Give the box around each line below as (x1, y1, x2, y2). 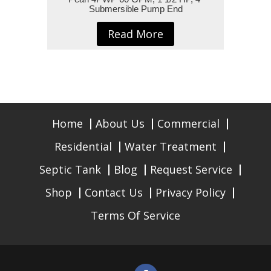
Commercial (157, 116, 220, 131)
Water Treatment (125, 139, 217, 154)
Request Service (149, 162, 232, 177)
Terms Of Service (91, 208, 180, 223)
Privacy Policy (155, 185, 226, 200)
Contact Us (85, 185, 143, 200)
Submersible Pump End (88, 4, 183, 15)
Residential (54, 139, 112, 154)
